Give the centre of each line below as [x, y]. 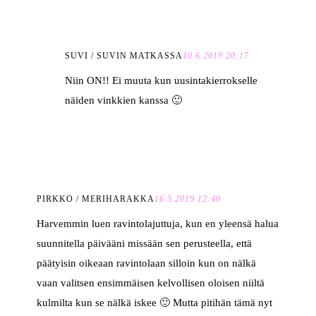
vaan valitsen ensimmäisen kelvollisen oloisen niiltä [151, 283]
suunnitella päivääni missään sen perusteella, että [145, 244]
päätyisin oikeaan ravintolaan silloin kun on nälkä [147, 263]
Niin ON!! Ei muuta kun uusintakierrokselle [162, 81]
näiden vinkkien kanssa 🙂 [124, 101]
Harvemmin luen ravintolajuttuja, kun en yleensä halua [158, 224]
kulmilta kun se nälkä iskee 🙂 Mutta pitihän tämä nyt [155, 303]
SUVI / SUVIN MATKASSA [124, 56]
